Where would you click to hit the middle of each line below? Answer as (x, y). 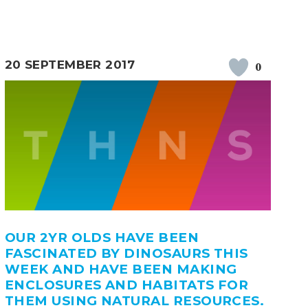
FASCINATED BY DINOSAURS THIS (126, 254)
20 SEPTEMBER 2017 (70, 64)
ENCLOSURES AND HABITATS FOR (126, 285)
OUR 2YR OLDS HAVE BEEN (102, 238)
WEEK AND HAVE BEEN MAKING (121, 269)
